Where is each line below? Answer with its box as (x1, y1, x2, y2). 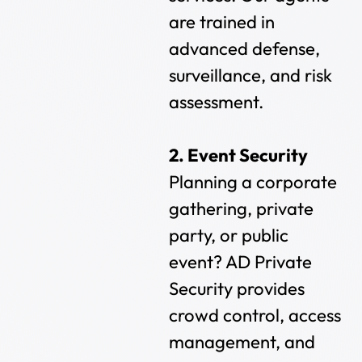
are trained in (169, 11, 276, 34)
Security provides (169, 277, 305, 301)
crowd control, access (169, 304, 342, 327)
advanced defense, (169, 37, 321, 61)
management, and (169, 330, 316, 354)
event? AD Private (169, 250, 313, 274)
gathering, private (169, 197, 314, 221)
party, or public (169, 224, 289, 247)
